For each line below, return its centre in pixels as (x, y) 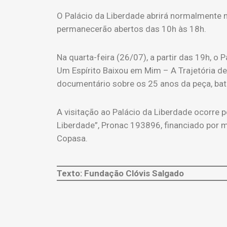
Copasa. (72, 138)
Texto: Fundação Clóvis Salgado (120, 173)
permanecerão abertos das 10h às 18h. (131, 29)
